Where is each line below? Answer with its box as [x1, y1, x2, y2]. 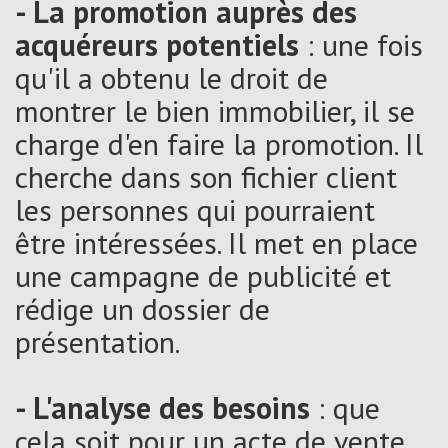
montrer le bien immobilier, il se [15, 90, 415, 130]
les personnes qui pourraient [15, 189, 375, 229]
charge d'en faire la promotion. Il [15, 123, 423, 163]
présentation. [15, 321, 180, 361]
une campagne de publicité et [15, 255, 391, 295]
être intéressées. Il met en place [15, 222, 418, 262]
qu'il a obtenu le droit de [15, 57, 328, 97]
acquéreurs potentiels [15, 24, 307, 64]
